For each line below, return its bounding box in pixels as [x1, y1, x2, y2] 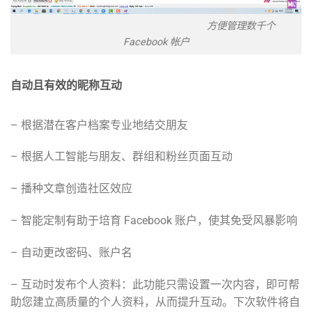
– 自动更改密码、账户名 [10, 245, 132, 259]
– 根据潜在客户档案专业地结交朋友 [10, 118, 188, 132]
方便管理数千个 [37, 19, 275, 32]
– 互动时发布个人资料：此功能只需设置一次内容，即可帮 [10, 277, 299, 291]
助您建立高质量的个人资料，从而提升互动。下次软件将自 [10, 295, 300, 309]
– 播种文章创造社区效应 [10, 182, 132, 196]
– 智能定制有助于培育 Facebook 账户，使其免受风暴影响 [10, 214, 297, 228]
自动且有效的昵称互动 [10, 78, 122, 92]
